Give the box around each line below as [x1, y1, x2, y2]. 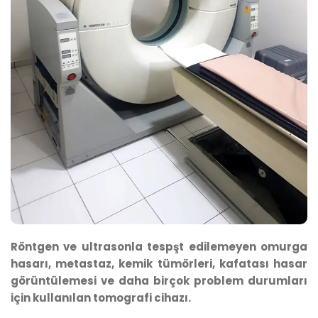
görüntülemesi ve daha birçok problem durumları [11, 273, 307, 288]
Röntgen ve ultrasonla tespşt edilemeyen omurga [11, 238, 307, 254]
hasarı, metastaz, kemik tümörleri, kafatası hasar [11, 256, 307, 271]
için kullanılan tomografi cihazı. [11, 290, 191, 305]
